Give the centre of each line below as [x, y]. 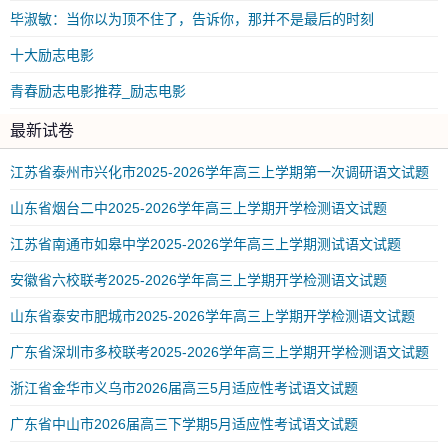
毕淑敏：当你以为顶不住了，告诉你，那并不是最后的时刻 [192, 19]
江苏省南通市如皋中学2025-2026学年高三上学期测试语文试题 [205, 244]
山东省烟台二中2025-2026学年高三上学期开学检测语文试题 [198, 208]
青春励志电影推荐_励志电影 [98, 91]
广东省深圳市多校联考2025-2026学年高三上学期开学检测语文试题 [219, 352]
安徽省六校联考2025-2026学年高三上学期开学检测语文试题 [198, 280]
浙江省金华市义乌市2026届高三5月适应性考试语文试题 [184, 388]
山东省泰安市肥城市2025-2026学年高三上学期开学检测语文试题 [212, 316]
